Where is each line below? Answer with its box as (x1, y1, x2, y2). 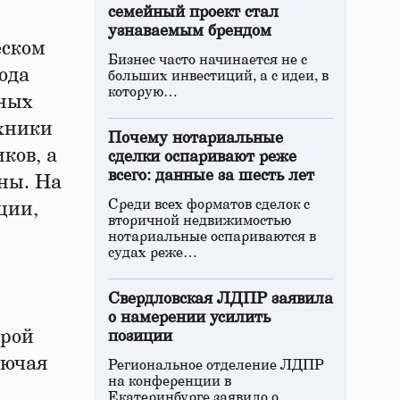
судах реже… (108, 246, 197, 260)
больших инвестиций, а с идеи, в (108, 69, 329, 83)
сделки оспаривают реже (108, 149, 296, 165)
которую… (108, 85, 178, 99)
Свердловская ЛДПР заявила (108, 291, 333, 307)
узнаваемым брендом (108, 23, 271, 39)
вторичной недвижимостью (108, 213, 291, 228)
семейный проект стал (108, 4, 279, 21)
